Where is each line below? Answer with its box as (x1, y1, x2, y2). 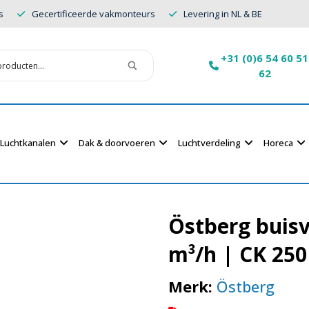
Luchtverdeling (178, 137, 241, 149)
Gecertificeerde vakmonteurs (32, 7, 155, 20)
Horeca (263, 137, 293, 149)
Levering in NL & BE (183, 7, 262, 20)
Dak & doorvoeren (79, 137, 155, 149)
